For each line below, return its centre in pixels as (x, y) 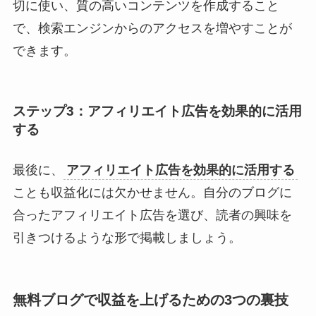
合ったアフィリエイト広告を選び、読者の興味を (152, 215)
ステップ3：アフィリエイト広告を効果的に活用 (157, 111)
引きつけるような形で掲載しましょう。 (127, 238)
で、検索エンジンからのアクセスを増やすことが (152, 29)
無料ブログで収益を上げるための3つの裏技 (150, 300)
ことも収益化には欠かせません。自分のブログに (152, 193)
